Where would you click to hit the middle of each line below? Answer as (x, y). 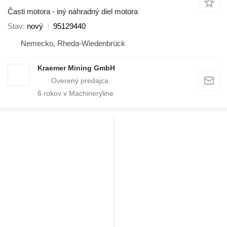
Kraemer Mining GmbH (76, 68)
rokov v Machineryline (78, 93)
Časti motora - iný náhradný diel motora (73, 11)
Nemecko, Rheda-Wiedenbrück (73, 43)
